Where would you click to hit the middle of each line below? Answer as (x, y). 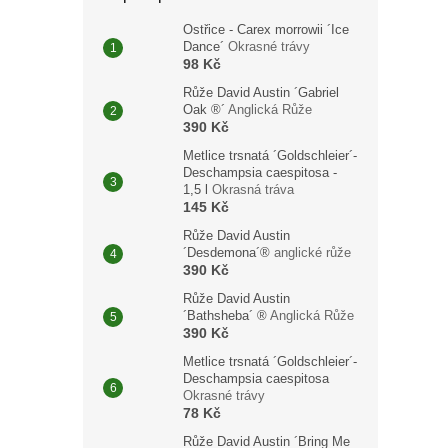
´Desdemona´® (228, 252)
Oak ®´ (205, 109)
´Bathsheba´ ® (226, 315)
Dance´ (205, 46)
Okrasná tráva (253, 189)
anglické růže (312, 252)
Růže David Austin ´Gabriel (261, 92)
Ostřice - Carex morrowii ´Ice (266, 29)
